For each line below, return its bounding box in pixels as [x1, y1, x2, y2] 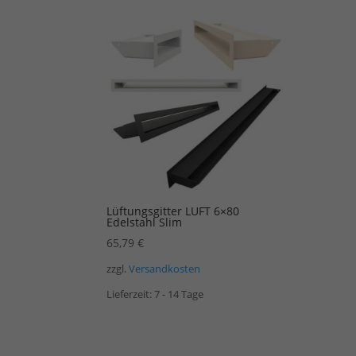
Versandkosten [129, 262, 201, 277]
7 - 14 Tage [154, 288, 204, 302]
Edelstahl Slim [106, 214, 183, 230]
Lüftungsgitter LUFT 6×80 [106, 203, 240, 219]
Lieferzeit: [106, 288, 155, 302]
